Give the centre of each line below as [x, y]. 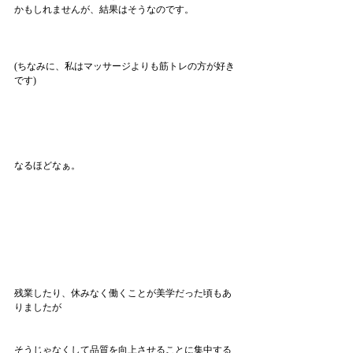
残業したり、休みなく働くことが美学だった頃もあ [123, 293]
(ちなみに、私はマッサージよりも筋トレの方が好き [124, 66]
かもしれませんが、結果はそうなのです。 [104, 9]
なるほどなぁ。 [47, 165]
